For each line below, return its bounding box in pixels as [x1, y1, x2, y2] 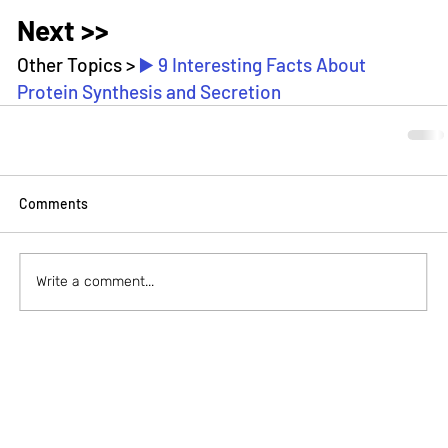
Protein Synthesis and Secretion [17, 79, 282, 103]
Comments [19, 194, 89, 212]
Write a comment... [36, 273, 155, 291]
